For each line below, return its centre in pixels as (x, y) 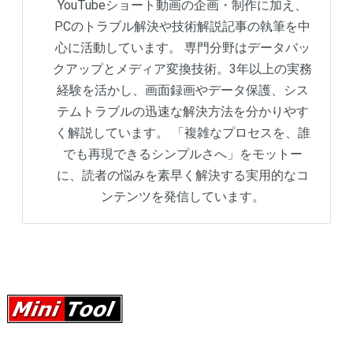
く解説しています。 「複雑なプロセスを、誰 (182, 132)
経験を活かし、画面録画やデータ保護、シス (182, 90)
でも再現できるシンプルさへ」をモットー (182, 154)
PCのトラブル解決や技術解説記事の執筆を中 (182, 26)
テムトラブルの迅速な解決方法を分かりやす (182, 111)
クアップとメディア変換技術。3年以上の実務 (182, 69)
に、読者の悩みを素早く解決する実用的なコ (182, 175)
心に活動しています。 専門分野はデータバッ (182, 47)
